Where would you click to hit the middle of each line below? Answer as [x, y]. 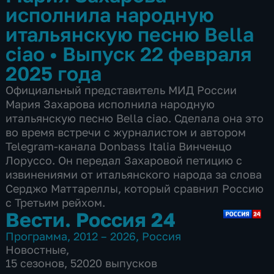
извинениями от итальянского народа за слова [134, 174]
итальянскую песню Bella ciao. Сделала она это [135, 118]
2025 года [54, 73]
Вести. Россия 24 [91, 219]
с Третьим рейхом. [56, 202]
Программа [37, 236]
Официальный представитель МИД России [121, 90]
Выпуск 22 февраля [157, 53]
